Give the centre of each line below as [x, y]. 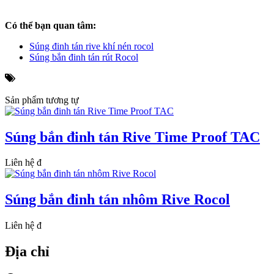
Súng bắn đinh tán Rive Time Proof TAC [132, 137]
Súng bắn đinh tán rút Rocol [84, 57]
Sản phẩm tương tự [42, 100]
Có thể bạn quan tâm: [50, 25]
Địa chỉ [27, 252]
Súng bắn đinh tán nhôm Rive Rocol [117, 200]
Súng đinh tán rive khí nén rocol [91, 46]
